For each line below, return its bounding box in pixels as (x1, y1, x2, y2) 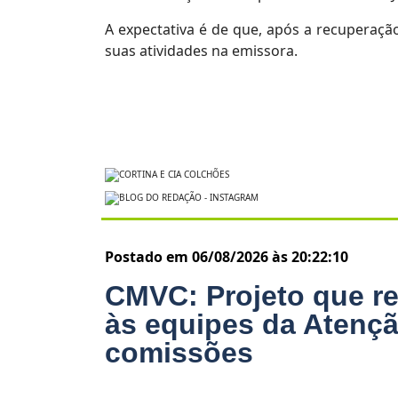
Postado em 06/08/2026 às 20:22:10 (105, 246, 348, 267)
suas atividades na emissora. (105, 41, 298, 61)
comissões (105, 336, 253, 369)
